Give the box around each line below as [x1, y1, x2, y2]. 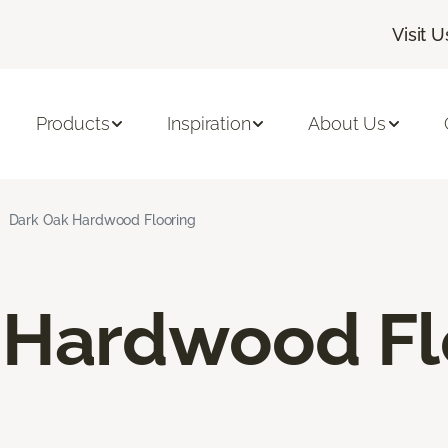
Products [35, 113, 110, 135]
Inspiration [167, 113, 251, 135]
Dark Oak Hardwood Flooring [8, 211, 196, 228]
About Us [308, 113, 387, 135]
